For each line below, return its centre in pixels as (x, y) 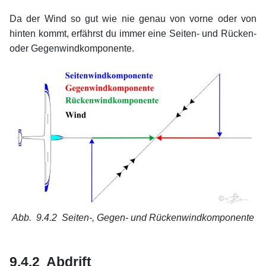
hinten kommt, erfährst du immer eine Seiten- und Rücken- (133, 34)
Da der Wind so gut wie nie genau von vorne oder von (133, 19)
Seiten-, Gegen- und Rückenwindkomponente (158, 217)
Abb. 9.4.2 (37, 217)
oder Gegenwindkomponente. (72, 49)
